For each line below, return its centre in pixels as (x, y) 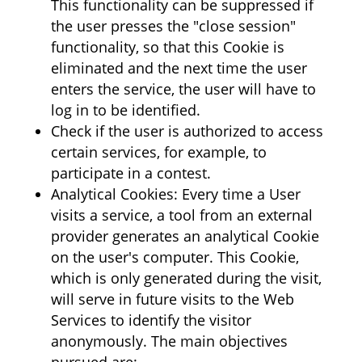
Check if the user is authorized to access (187, 131)
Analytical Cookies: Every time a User (175, 194)
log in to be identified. (125, 110)
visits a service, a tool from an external (181, 215)
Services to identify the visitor (151, 320)
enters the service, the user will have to (183, 89)
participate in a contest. (130, 173)
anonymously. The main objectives (169, 341)
